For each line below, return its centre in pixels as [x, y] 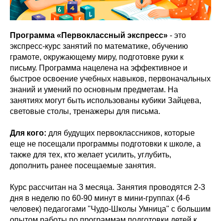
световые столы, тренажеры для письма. [85, 111]
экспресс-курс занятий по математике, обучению [99, 46]
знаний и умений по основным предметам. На [94, 89]
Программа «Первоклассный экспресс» [89, 35]
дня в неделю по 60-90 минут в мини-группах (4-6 [100, 198]
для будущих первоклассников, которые [121, 133]
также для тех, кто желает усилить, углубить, [91, 154]
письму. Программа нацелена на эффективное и [99, 68]
